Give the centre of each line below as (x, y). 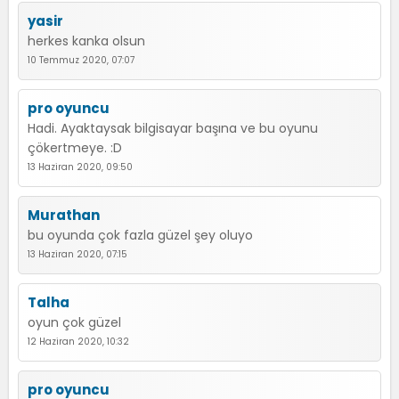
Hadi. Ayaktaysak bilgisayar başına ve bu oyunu (173, 128)
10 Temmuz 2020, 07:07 (81, 60)
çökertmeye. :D (75, 148)
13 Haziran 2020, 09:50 (80, 167)
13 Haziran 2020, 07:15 (77, 254)
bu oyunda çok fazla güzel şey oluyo (140, 235)
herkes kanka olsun (86, 41)
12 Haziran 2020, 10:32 (78, 342)
